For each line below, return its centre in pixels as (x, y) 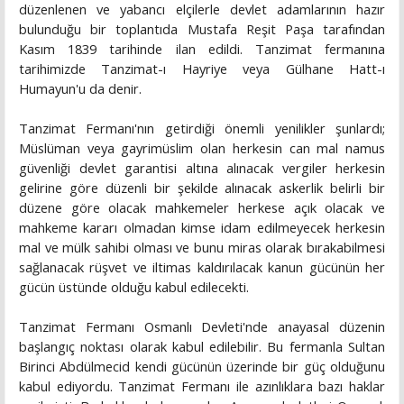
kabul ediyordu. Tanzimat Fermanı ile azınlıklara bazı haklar (202, 386)
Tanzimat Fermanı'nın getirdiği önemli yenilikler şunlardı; (202, 129)
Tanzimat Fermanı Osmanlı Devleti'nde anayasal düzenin (202, 327)
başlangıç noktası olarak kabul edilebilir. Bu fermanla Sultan (202, 347)
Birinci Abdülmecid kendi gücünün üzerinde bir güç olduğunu (202, 367)
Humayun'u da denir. (80, 89)
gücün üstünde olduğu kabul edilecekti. (134, 287)
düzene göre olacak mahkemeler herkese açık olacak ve (202, 208)
